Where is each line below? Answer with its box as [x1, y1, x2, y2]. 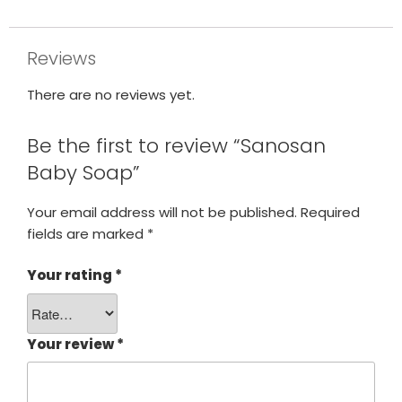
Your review [27, 334, 117, 354]
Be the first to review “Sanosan [27, 132, 326, 160]
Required [301, 202, 360, 222]
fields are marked [27, 223, 147, 243]
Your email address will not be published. [27, 202, 297, 222]
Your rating [27, 266, 115, 284]
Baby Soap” [27, 159, 140, 187]
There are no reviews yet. [27, 85, 195, 104]
